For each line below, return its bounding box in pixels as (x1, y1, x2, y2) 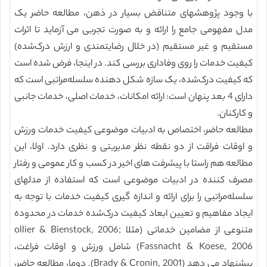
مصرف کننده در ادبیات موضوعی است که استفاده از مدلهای (14, 173, 253, 188)
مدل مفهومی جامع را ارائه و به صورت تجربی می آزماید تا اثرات (14, 23, 253, 38)
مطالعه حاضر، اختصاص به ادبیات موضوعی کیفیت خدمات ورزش (14, 123, 253, 138)
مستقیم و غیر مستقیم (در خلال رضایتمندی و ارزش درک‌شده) (14, 40, 253, 55)
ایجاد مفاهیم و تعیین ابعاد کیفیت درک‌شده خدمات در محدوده (14, 207, 253, 222)
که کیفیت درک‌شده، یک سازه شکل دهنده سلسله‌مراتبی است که (14, 73, 253, 88)
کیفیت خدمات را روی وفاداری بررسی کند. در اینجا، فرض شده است (14, 57, 253, 72)
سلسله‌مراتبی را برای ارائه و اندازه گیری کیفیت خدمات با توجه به (14, 190, 253, 205)
